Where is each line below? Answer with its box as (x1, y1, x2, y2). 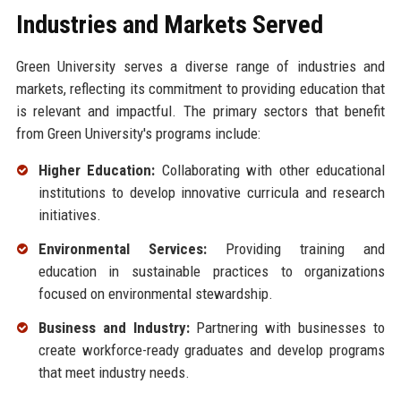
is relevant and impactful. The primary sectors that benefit (15, 102, 386, 121)
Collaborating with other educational (155, 161, 386, 180)
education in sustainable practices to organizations (38, 262, 386, 281)
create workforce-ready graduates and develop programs (38, 341, 386, 360)
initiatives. (38, 206, 101, 225)
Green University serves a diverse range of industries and (15, 57, 386, 76)
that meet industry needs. (38, 363, 190, 382)
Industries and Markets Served (15, 10, 323, 40)
